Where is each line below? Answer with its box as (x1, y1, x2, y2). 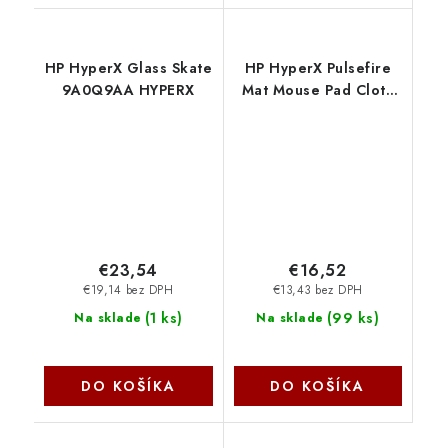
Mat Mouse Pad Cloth (241, 80, 394, 101)
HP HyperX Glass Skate (44, 58, 212, 79)
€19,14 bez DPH (83, 282, 174, 299)
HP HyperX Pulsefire (244, 58, 391, 79)
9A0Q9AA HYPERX (61, 80, 195, 101)
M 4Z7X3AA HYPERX (245, 102, 391, 123)
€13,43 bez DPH (272, 282, 363, 299)
